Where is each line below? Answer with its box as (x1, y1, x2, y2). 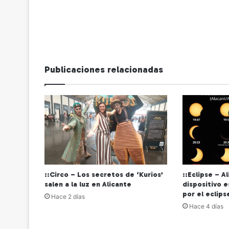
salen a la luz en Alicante (44, 179, 131, 189)
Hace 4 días (189, 202, 223, 210)
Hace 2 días (51, 192, 85, 200)
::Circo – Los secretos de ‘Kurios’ (44, 170, 163, 179)
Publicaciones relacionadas (44, 64, 163, 76)
